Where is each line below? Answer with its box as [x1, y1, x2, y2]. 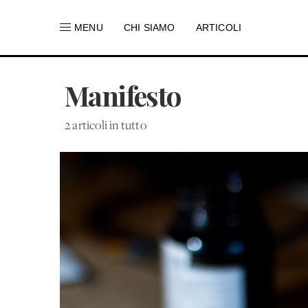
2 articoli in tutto [65, 120, 146, 133]
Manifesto [65, 77, 181, 113]
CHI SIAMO [123, 22, 175, 33]
